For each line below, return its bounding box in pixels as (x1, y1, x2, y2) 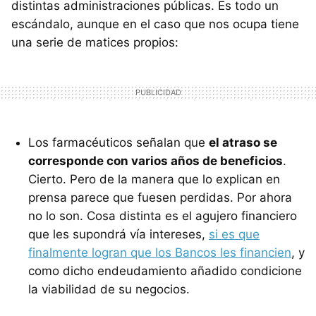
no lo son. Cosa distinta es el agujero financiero (28, 209, 297, 223)
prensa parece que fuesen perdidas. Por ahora (28, 190, 292, 205)
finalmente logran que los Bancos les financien (28, 245, 291, 260)
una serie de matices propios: (11, 35, 178, 49)
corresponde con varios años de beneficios (28, 154, 283, 168)
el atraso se (209, 135, 277, 150)
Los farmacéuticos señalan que (28, 135, 209, 150)
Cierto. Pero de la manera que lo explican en (28, 172, 280, 186)
